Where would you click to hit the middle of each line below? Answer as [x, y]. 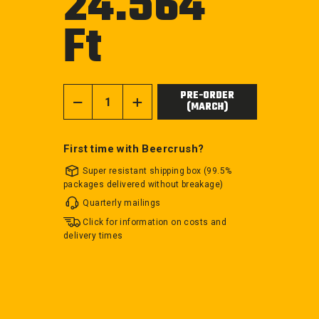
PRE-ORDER [207, 96]
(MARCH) [207, 108]
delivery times [93, 235]
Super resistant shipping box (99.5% [157, 171]
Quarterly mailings [122, 203]
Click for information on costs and [155, 222]
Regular [126, 38]
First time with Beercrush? [134, 149]
